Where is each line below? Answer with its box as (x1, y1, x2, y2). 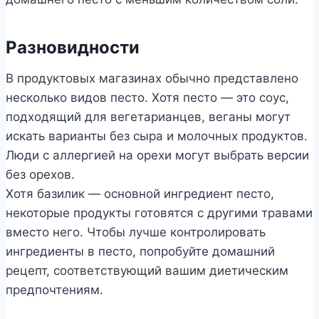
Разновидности (6, 36, 140, 58)
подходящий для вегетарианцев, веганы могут (6, 109, 291, 124)
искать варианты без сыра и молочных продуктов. (6, 128, 308, 143)
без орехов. (6, 167, 75, 182)
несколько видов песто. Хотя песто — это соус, (6, 90, 289, 105)
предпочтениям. (6, 282, 103, 297)
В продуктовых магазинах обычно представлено (6, 70, 298, 85)
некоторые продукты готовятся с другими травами (6, 205, 313, 220)
